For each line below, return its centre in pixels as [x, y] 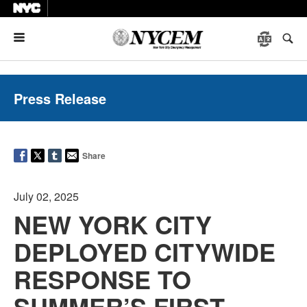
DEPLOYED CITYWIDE [145, 251]
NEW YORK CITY [113, 224]
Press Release [60, 98]
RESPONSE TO [102, 279]
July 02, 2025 [46, 196]
